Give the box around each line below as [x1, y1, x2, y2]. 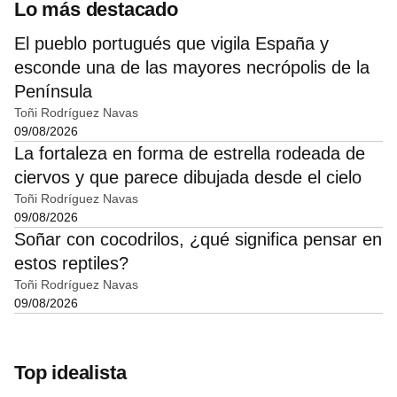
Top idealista [14, 362, 127, 385]
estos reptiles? [14, 253, 128, 274]
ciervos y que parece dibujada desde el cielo [14, 167, 362, 188]
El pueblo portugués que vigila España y [14, 34, 329, 54]
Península [14, 82, 92, 102]
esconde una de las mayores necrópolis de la [14, 58, 370, 78]
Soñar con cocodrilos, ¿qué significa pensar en [14, 230, 382, 250]
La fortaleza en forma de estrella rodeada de [14, 144, 365, 164]
